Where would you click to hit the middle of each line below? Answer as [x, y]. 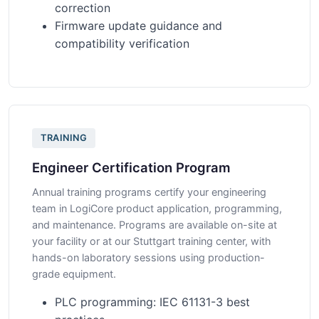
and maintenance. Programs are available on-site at [155, 225]
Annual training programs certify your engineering [149, 192]
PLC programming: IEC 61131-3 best [152, 302]
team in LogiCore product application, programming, [157, 208]
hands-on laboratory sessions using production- [148, 257]
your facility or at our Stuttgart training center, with [152, 241]
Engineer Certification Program [131, 167]
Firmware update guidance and [138, 26]
